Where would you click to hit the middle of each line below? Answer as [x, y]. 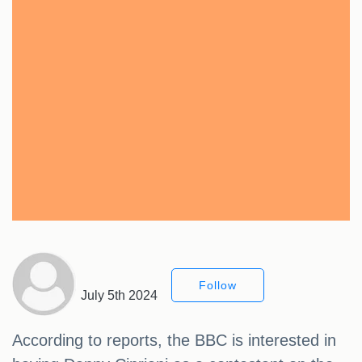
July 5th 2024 [119, 296]
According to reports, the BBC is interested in [174, 341]
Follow [218, 286]
